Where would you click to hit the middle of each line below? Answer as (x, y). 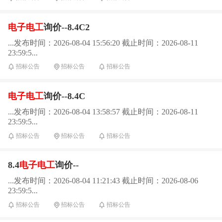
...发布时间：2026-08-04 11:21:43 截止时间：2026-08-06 (103, 181)
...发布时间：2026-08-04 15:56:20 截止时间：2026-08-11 (103, 43)
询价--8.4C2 (66, 27)
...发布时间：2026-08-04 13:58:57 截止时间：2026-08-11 (103, 112)
